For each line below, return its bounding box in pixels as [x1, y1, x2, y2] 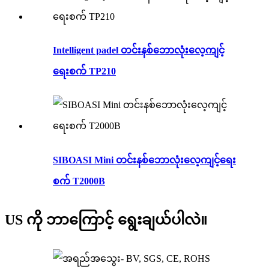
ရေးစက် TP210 [53, 66, 116, 77]
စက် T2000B [53, 175, 105, 186]
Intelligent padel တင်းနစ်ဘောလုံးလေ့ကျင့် [53, 45, 225, 56]
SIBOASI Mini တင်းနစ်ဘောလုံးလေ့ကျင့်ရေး [53, 154, 236, 165]
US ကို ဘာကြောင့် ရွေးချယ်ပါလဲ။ [5, 211, 207, 228]
